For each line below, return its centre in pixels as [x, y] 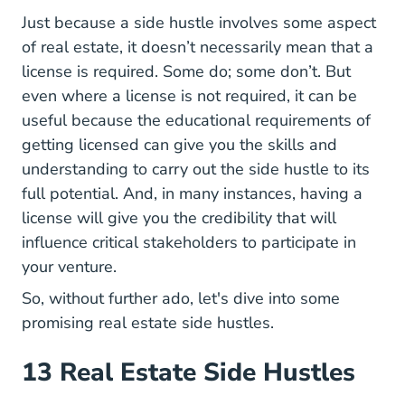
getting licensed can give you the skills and [179, 145]
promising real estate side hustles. [148, 323]
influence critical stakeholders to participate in [189, 242]
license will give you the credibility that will [179, 218]
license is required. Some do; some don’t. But [186, 71]
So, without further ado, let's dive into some [181, 298]
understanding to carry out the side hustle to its [196, 169]
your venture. [71, 267]
